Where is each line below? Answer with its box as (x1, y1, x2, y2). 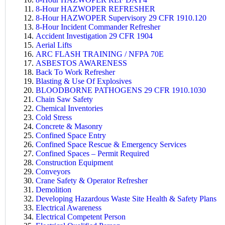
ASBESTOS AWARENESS (36, 58, 127, 67)
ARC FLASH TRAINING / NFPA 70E (36, 49, 164, 58)
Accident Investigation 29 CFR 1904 (36, 31, 153, 40)
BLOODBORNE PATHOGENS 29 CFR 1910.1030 (36, 85, 206, 94)
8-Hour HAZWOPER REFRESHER (36, 4, 155, 13)
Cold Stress (36, 113, 72, 122)
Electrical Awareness (36, 203, 101, 212)
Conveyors (36, 167, 70, 176)
